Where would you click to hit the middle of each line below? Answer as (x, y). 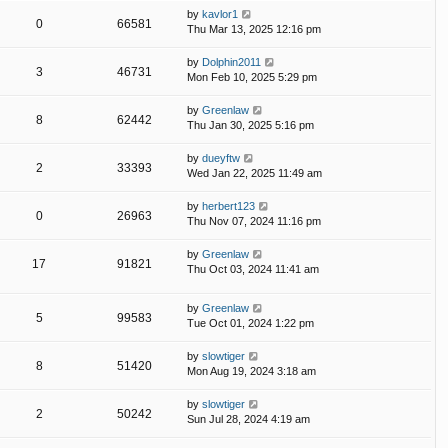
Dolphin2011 (231, 61)
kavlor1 (220, 13)
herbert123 (228, 205)
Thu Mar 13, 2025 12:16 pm (254, 28)
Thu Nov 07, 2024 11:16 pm (254, 220)
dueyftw (221, 157)
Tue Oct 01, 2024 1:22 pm (250, 322)
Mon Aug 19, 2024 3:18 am (251, 370)
